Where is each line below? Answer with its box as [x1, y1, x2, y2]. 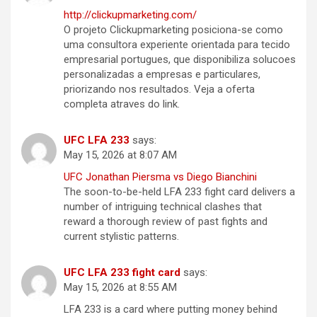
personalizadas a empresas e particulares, [64, 68, 260, 81]
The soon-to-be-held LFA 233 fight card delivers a [64, 185, 295, 199]
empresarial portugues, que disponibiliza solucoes [64, 53, 296, 67]
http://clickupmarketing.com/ [64, 8, 197, 22]
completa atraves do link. [64, 98, 180, 111]
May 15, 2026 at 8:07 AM [64, 149, 177, 162]
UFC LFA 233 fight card [64, 266, 180, 279]
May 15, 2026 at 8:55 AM [64, 281, 177, 294]
